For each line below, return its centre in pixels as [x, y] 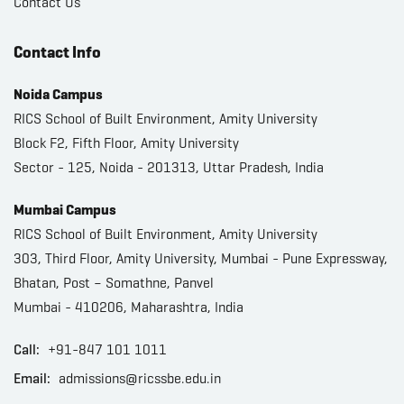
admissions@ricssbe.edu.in [140, 378]
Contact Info [57, 52]
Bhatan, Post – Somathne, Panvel [114, 282]
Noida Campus [58, 94]
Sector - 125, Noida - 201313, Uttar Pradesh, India [169, 167]
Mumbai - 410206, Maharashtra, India [129, 307]
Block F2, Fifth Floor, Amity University [126, 142]
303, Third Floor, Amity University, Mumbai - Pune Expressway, [201, 258]
